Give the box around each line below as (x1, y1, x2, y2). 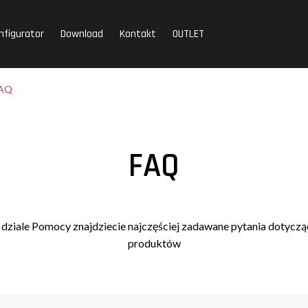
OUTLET (173, 27, 204, 41)
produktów (127, 236, 181, 250)
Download (60, 27, 103, 41)
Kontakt (120, 27, 156, 41)
